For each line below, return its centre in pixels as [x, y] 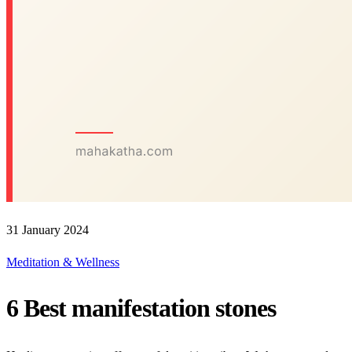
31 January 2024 [48, 230]
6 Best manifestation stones [141, 308]
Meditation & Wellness [63, 262]
